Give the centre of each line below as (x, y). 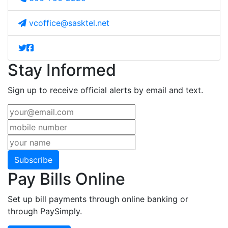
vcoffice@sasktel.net (69, 23)
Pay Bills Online (66, 179)
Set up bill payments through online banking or (98, 199)
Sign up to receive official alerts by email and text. (105, 90)
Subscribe (33, 160)
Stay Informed (62, 70)
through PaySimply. (45, 211)
